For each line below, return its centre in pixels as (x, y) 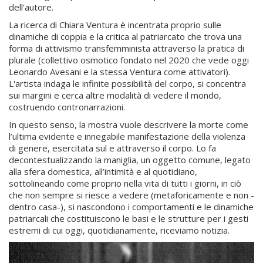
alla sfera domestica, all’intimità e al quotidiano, (103, 171)
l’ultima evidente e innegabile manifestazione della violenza (127, 136)
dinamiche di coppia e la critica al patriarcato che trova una (125, 36)
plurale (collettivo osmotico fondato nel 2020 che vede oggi (129, 60)
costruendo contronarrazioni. (67, 107)
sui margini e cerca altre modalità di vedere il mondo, (115, 95)
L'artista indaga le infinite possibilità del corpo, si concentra (127, 83)
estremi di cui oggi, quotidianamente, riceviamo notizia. (119, 230)
